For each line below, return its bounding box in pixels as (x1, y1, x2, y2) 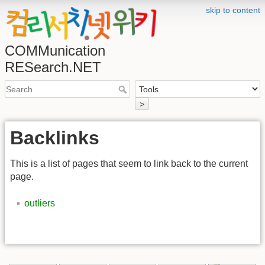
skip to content (206, 5, 260, 15)
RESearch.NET (5, 59, 101, 75)
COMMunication (5, 43, 105, 59)
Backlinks (10, 127, 99, 148)
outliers (24, 198, 55, 208)
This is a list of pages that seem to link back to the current (10, 159, 248, 169)
